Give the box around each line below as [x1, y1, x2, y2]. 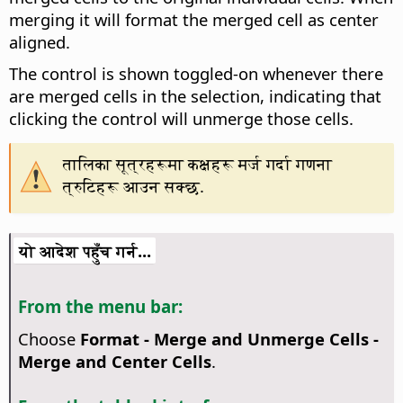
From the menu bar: [17, 295, 183, 318]
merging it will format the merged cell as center [9, 8, 379, 31]
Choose [17, 327, 80, 350]
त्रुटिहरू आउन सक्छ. [62, 175, 204, 198]
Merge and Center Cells [17, 349, 211, 372]
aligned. [9, 31, 70, 54]
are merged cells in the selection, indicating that [9, 85, 381, 108]
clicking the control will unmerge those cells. [9, 107, 354, 130]
